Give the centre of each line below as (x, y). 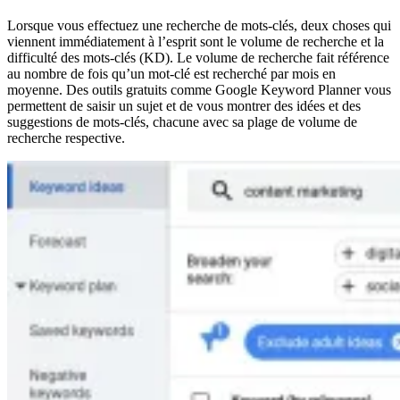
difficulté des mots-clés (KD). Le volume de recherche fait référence (198, 57)
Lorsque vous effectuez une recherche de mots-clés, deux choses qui (199, 25)
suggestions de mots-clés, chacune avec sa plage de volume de (182, 121)
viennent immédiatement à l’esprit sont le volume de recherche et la (196, 41)
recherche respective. (66, 137)
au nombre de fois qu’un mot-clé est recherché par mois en (171, 73)
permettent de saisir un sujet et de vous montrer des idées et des (184, 105)
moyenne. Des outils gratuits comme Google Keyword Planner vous (199, 89)
